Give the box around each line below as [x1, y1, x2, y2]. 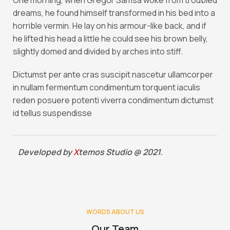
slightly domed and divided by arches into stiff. [13, 46, 183, 57]
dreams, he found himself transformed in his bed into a [13, 7, 215, 18]
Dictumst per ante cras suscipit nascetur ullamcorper [13, 69, 213, 80]
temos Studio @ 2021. [79, 146, 163, 158]
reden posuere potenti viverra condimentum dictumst [13, 94, 214, 106]
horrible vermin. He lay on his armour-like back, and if [13, 20, 206, 31]
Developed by [18, 146, 73, 158]
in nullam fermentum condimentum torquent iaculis [13, 82, 200, 93]
